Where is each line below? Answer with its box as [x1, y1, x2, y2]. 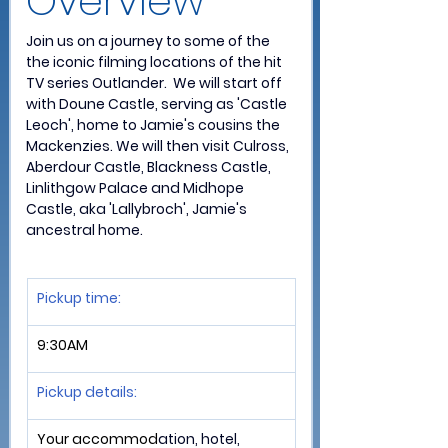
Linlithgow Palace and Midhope [26, 178, 247, 198]
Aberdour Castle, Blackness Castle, [26, 157, 274, 177]
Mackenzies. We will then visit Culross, [26, 136, 292, 156]
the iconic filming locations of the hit [26, 52, 285, 72]
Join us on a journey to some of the [26, 31, 273, 51]
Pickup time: [37, 288, 121, 308]
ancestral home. [26, 220, 143, 240]
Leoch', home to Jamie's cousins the [26, 115, 283, 135]
